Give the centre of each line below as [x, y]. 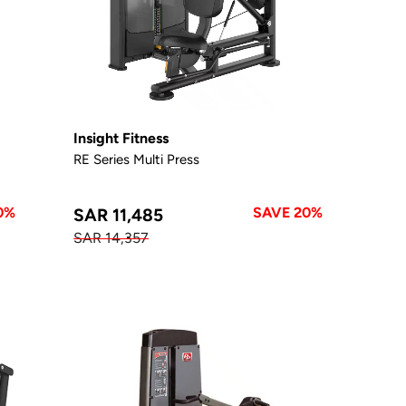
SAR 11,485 [119, 214]
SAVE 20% [288, 212]
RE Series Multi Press [137, 159]
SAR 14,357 [111, 237]
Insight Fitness [121, 138]
